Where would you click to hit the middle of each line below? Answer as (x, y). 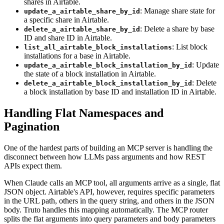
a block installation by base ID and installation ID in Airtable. (120, 92)
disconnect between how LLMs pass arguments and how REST (105, 156)
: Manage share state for (177, 11)
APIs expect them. (33, 165)
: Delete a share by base (177, 29)
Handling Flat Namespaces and (84, 113)
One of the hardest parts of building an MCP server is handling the (108, 147)
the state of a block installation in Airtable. (90, 74)
